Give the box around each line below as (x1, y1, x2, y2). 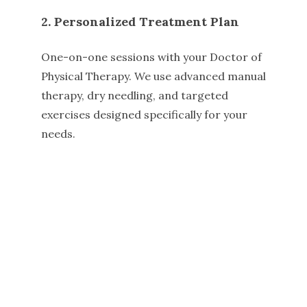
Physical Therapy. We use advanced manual (41, 69, 266, 84)
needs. (41, 127, 75, 141)
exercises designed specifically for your (41, 108, 247, 122)
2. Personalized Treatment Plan (41, 14, 243, 30)
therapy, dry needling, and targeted (41, 88, 228, 103)
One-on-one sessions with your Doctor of (41, 50, 262, 64)
